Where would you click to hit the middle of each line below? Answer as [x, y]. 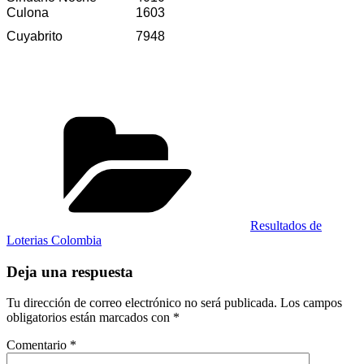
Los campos [311, 303]
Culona [28, 12]
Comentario [38, 345]
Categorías [277, 114]
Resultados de [286, 225]
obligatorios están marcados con [90, 318]
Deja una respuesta [70, 271]
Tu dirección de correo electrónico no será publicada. [142, 303]
